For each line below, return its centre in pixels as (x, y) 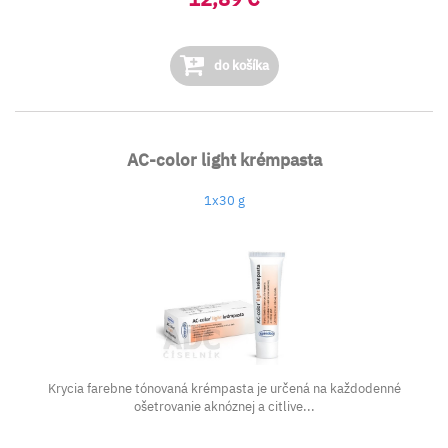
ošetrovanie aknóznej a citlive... (224, 406)
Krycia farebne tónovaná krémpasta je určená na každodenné (224, 388)
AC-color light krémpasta (224, 160)
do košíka (239, 65)
